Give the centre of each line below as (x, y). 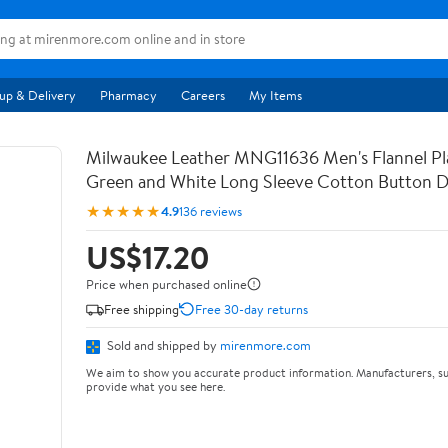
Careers (203, 95)
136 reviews (210, 210)
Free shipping (141, 308)
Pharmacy (128, 95)
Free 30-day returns (251, 308)
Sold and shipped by (162, 345)
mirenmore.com (265, 345)
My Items (275, 95)
